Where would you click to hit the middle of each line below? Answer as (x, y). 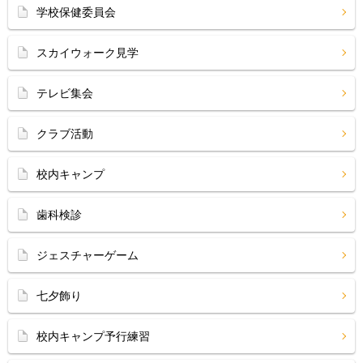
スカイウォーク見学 (88, 53)
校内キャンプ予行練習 (93, 336)
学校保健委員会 (76, 12)
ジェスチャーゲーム (88, 255)
